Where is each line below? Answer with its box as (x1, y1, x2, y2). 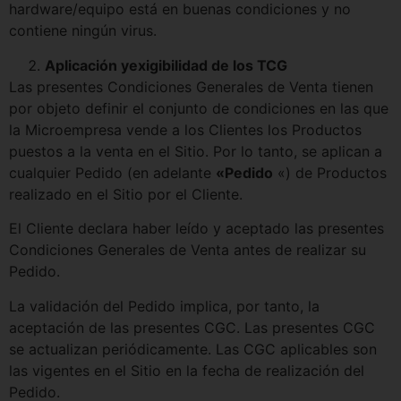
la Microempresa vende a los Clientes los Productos (9, 120, 362, 139)
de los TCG (208, 55, 287, 74)
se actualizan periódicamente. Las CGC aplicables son (9, 339, 377, 358)
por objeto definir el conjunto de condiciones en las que (9, 98, 388, 117)
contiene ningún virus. (9, 21, 157, 40)
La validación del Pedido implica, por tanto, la (9, 296, 320, 315)
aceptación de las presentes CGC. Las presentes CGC (9, 318, 375, 337)
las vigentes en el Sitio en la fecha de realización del (9, 361, 364, 380)
